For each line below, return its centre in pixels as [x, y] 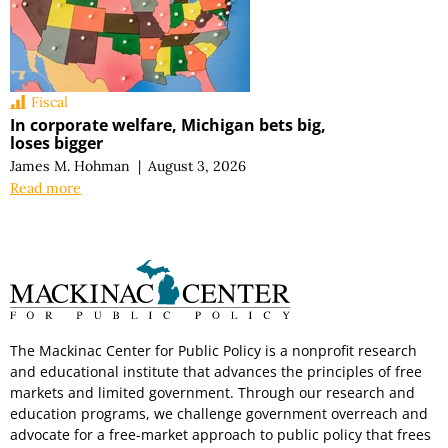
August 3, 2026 [197, 165]
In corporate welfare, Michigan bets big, [168, 124]
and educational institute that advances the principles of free [216, 372]
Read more [45, 187]
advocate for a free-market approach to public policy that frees [220, 435]
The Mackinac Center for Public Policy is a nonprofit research [213, 351]
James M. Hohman [70, 165]
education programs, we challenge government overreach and [219, 414]
